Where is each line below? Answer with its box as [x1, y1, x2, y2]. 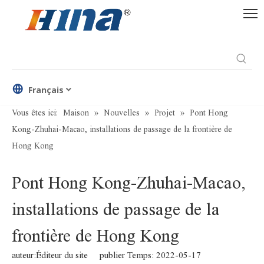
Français [28, 84, 64, 95]
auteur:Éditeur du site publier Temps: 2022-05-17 [12, 250, 213, 260]
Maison [63, 108, 89, 117]
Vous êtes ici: [12, 108, 58, 117]
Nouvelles [104, 108, 140, 117]
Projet [154, 108, 175, 117]
